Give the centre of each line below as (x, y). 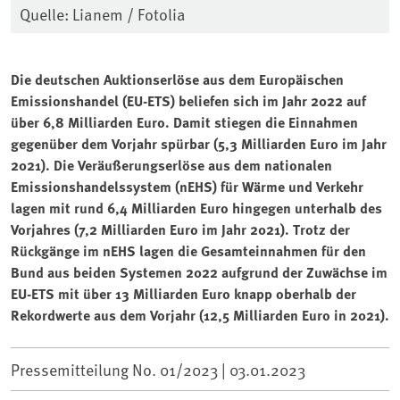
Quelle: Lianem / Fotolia (103, 13)
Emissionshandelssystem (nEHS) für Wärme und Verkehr (187, 186)
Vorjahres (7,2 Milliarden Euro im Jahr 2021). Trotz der (180, 229)
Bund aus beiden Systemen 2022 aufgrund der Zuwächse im (199, 271)
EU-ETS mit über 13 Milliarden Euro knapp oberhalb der (183, 293)
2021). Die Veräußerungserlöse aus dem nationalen (171, 164)
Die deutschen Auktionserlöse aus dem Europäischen (177, 79)
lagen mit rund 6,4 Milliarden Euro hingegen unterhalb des (196, 207)
